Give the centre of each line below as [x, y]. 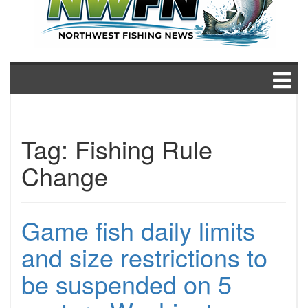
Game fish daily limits [138, 230]
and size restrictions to [144, 257]
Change [65, 176]
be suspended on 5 [126, 284]
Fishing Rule [144, 149]
